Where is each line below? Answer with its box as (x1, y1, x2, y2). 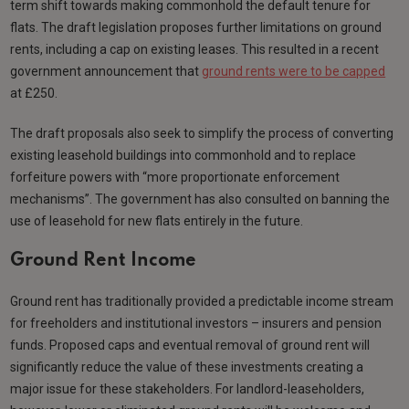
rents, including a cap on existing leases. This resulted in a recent (10, 42, 380, 58)
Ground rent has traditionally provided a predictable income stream (10, 294, 394, 309)
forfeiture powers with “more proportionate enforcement (10, 170, 341, 185)
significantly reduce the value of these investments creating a (10, 360, 364, 375)
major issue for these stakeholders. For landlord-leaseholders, (10, 382, 365, 397)
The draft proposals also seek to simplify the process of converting (10, 126, 394, 142)
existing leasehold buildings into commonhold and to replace (10, 148, 357, 163)
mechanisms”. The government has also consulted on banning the (10, 192, 391, 207)
